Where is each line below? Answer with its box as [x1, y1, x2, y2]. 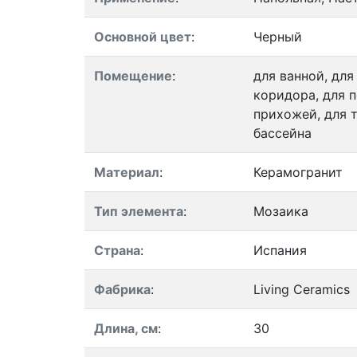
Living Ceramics [253, 281, 350, 297]
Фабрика [94, 281, 151, 297]
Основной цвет [94, 29, 191, 45]
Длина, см [94, 320, 158, 336]
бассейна [253, 125, 312, 141]
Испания [253, 242, 307, 258]
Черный [253, 29, 302, 45]
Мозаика [253, 203, 308, 219]
